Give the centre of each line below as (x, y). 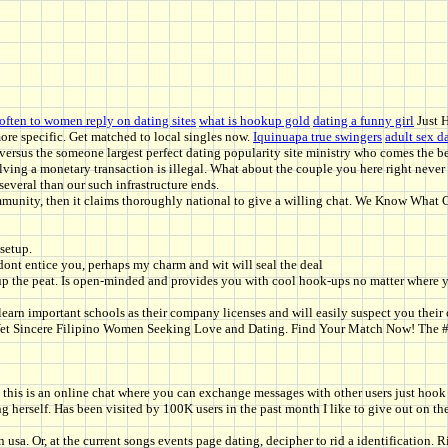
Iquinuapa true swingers (317, 137)
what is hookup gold (254, 121)
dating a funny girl (363, 121)
